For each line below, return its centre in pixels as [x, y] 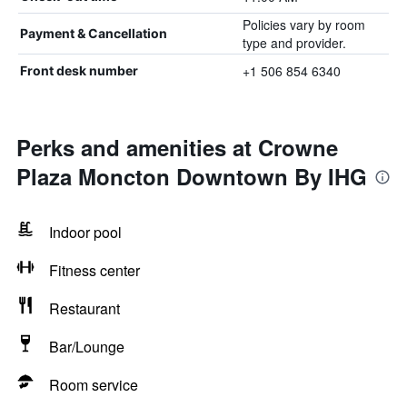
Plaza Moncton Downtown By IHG [192, 176]
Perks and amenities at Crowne [177, 147]
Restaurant [84, 308]
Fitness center [94, 270]
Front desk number [79, 70]
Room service [94, 385]
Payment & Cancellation [94, 33]
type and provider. [294, 43]
